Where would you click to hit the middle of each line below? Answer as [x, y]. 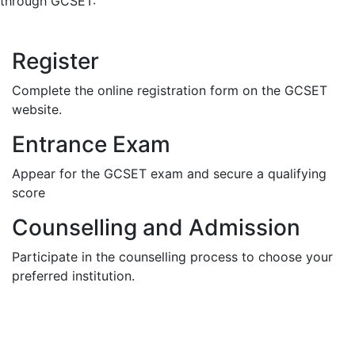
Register [55, 61]
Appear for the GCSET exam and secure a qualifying [169, 174]
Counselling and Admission [156, 227]
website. [37, 109]
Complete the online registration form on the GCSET [170, 90]
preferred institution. [73, 276]
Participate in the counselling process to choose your [172, 257]
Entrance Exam [91, 144]
